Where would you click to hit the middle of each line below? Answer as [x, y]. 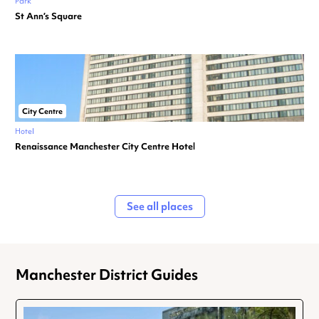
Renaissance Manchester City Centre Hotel [105, 147]
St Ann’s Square [48, 16]
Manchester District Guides [107, 275]
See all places [159, 207]
